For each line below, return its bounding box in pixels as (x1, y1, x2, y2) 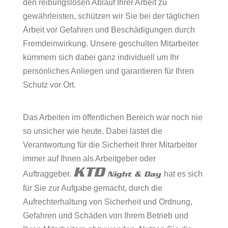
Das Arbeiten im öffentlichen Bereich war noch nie (23, 113, 203, 122)
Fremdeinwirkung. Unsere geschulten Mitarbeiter (23, 39, 198, 48)
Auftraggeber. (23, 169, 73, 178)
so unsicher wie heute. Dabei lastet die (23, 127, 162, 135)
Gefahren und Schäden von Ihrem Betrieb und (23, 211, 188, 220)
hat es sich (164, 169, 203, 178)
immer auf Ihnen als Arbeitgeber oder (23, 154, 156, 163)
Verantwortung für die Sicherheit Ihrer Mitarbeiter (23, 140, 197, 149)
